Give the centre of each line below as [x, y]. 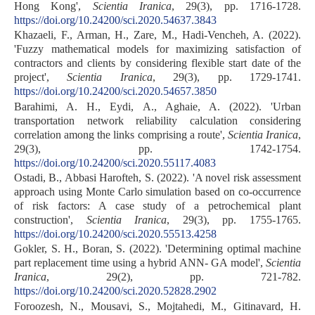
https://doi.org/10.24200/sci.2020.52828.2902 [115, 291]
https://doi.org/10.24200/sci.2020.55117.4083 [115, 162]
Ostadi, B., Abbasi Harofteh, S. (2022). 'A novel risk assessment [157, 178]
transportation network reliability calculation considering [157, 120]
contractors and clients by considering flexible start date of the [157, 63]
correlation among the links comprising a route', [121, 134]
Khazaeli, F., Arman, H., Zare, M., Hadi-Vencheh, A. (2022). [157, 35]
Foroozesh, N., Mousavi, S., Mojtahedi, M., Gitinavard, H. [157, 306]
